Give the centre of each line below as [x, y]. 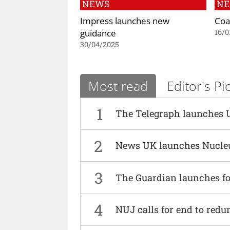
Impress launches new [125, 21]
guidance [98, 33]
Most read [118, 86]
